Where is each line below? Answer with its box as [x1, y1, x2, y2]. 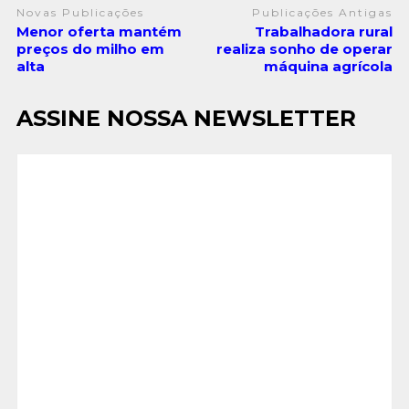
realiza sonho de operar [216, 40, 393, 58]
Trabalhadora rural [255, 23, 393, 41]
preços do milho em [16, 40, 164, 58]
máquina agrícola [264, 58, 393, 76]
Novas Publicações [16, 5, 144, 19]
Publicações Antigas [252, 5, 393, 19]
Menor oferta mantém [16, 23, 182, 41]
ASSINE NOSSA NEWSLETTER [16, 105, 356, 132]
